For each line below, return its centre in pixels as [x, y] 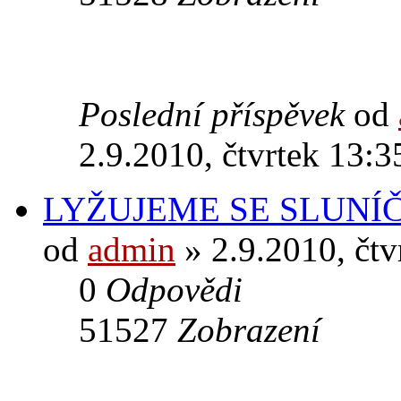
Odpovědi [174, 289]
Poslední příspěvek [216, 114]
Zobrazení [249, 329]
